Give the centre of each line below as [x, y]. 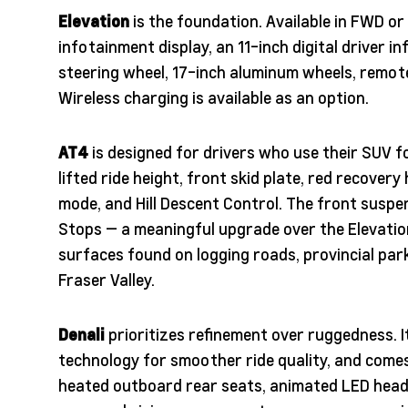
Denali [82, 334]
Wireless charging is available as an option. [214, 97]
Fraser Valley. [107, 280]
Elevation [94, 21]
